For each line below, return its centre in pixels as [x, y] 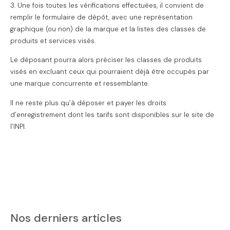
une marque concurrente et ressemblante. [80, 84]
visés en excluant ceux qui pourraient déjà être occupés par [110, 72]
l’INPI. [18, 126]
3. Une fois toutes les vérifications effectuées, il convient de [107, 6]
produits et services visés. [53, 41]
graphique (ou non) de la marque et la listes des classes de [108, 29]
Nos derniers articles [66, 218]
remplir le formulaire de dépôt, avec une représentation [101, 17]
